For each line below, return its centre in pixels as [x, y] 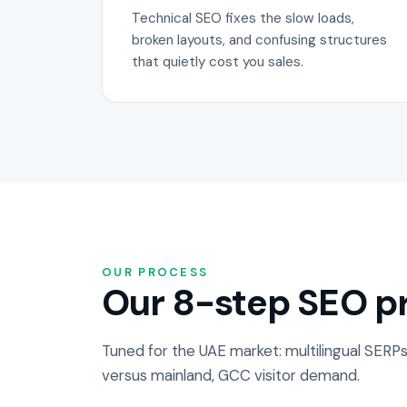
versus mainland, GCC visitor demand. [231, 375]
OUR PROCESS [155, 272]
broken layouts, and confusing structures [259, 40]
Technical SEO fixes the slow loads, [243, 18]
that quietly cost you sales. [218, 61]
